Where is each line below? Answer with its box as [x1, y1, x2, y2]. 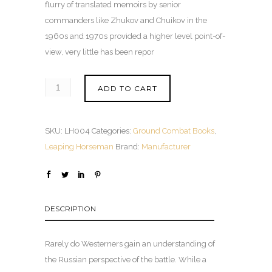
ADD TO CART [98, 84, 157, 93]
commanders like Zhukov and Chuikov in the [45, 16, 207, 25]
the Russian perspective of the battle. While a [45, 255, 206, 265]
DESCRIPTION [44, 204, 96, 214]
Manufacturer [141, 142, 191, 152]
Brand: [115, 142, 141, 152]
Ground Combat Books [133, 126, 214, 136]
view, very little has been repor [45, 47, 154, 57]
